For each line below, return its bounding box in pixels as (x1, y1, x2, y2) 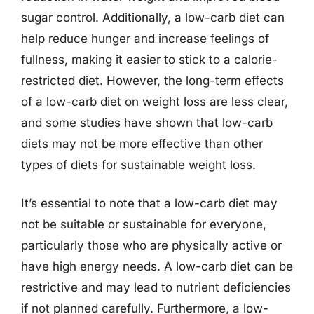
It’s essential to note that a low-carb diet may (21, 196, 278, 210)
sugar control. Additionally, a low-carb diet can (21, 10, 285, 25)
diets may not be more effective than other (21, 136, 263, 151)
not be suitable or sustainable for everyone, (21, 217, 266, 231)
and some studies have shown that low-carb (21, 115, 273, 130)
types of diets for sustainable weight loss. (21, 157, 256, 172)
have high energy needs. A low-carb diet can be (21, 259, 293, 273)
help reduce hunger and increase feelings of (21, 31, 269, 46)
